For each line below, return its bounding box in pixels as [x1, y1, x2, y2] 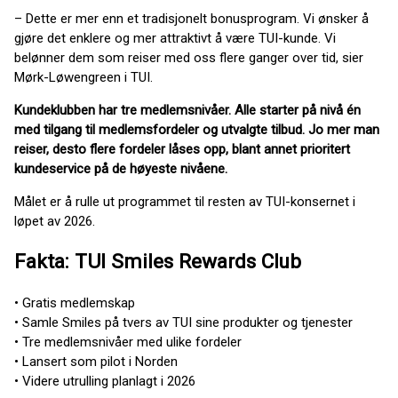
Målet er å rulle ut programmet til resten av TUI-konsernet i [14, 193, 355, 210]
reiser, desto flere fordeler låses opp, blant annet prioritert [14, 140, 350, 157]
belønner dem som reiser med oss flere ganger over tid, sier [14, 49, 363, 66]
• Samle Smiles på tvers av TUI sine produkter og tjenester [14, 314, 353, 331]
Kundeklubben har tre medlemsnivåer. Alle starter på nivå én [14, 101, 361, 118]
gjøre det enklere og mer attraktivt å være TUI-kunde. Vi [14, 29, 336, 46]
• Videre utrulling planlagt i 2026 [14, 373, 195, 390]
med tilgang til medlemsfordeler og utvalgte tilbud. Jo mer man [14, 121, 379, 138]
